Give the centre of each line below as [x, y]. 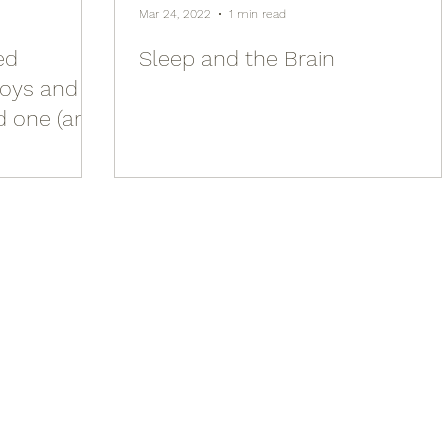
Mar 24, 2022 [175, 13]
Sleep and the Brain [237, 58]
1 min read [257, 13]
